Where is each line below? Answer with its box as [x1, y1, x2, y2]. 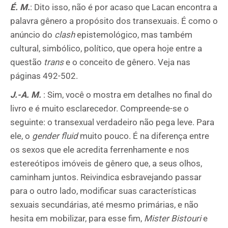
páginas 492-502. [10, 71, 78, 81]
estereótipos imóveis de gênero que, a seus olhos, [10, 158, 202, 168]
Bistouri [171, 213, 201, 223]
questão [10, 57, 44, 67]
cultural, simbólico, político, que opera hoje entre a [10, 43, 202, 53]
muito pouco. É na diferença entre [78, 131, 209, 141]
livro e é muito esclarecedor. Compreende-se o [10, 103, 189, 113]
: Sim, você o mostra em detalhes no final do [41, 90, 212, 100]
